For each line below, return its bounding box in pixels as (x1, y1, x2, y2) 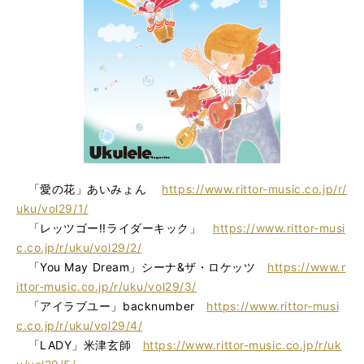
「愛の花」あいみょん (16, 181, 162, 196)
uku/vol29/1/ (16, 201, 89, 215)
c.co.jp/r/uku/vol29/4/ (16, 318, 143, 332)
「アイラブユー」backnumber (16, 298, 207, 313)
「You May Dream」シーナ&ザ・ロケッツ (16, 259, 268, 274)
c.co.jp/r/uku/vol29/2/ (16, 240, 142, 254)
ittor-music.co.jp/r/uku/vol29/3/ (16, 279, 197, 293)
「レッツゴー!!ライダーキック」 (16, 220, 214, 235)
